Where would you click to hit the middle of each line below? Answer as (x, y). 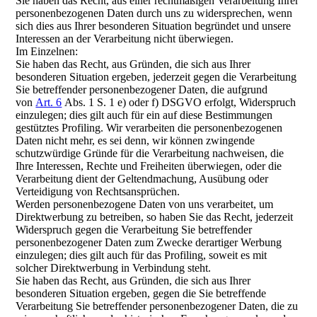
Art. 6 (49, 102)
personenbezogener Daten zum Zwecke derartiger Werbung (149, 242)
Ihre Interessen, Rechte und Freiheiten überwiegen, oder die (149, 166)
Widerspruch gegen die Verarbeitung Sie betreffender (134, 230)
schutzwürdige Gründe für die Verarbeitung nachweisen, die (150, 153)
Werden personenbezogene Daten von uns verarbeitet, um (145, 204)
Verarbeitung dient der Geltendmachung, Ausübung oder (142, 179)
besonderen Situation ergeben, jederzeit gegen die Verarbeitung (156, 77)
